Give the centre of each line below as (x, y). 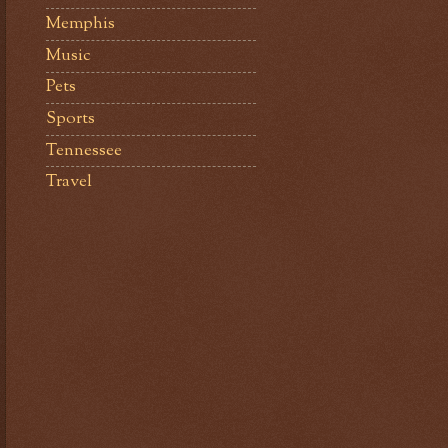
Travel (69, 182)
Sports (70, 118)
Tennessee (84, 150)
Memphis (80, 24)
